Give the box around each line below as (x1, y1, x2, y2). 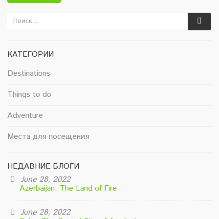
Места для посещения (7, 131, 89, 142)
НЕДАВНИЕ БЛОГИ (7, 160, 79, 172)
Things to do (7, 88, 51, 100)
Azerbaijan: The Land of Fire (20, 182, 117, 194)
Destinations (7, 67, 50, 79)
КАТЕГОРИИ (7, 48, 54, 60)
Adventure (7, 109, 43, 121)
